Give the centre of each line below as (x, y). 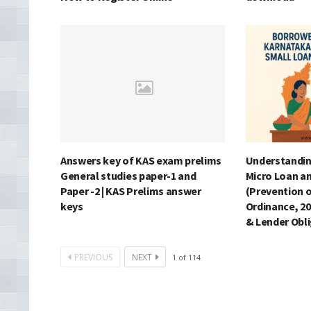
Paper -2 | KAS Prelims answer (131, 191)
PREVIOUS (93, 258)
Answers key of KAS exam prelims (141, 161)
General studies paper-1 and (128, 176)
